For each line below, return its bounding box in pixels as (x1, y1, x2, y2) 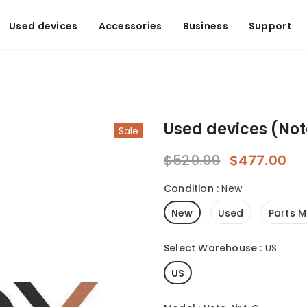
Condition (164, 182, 214, 195)
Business (182, 19, 228, 33)
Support (248, 19, 292, 33)
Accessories (98, 19, 162, 33)
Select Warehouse (164, 241, 258, 256)
